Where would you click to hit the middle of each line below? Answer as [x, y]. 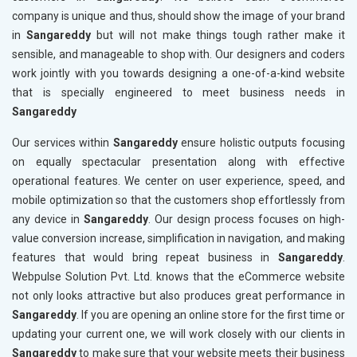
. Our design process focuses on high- [247, 220]
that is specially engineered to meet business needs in [178, 93]
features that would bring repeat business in [145, 258]
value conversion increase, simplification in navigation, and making [178, 239]
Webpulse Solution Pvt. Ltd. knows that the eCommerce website [178, 277]
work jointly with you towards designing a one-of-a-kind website [178, 74]
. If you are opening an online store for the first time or [211, 315]
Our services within [63, 143]
